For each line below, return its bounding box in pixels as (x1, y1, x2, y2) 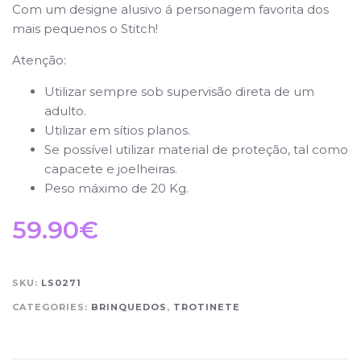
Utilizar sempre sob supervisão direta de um (44, 83, 314, 99)
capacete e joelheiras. (44, 160, 177, 176)
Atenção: (12, 52, 66, 68)
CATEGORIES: (12, 301, 91, 313)
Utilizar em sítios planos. (44, 122, 190, 138)
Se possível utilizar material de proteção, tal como (44, 141, 348, 157)
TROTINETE (173, 301, 240, 313)
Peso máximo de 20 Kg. (44, 180, 189, 196)
